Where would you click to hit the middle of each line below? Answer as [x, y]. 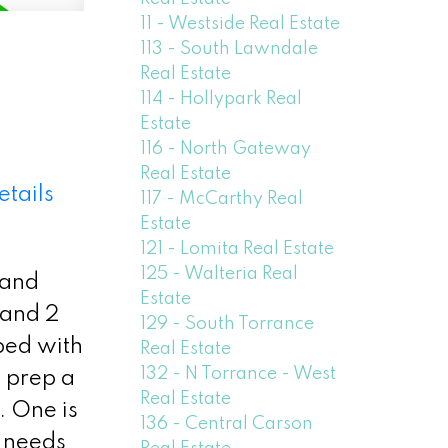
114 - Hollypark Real [221, 98]
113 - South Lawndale [229, 48]
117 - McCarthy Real [222, 198]
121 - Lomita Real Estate [237, 248]
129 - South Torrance [227, 323]
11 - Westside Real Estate [240, 23]
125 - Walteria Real [219, 273]
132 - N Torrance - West [238, 373]
